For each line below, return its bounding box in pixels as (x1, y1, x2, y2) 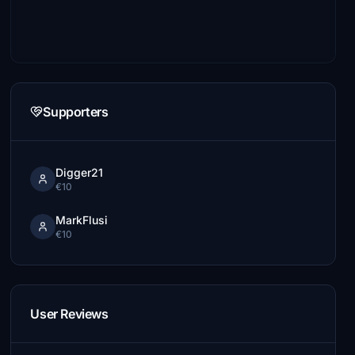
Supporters (43, 104, 109, 120)
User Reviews (30, 306, 109, 322)
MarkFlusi (55, 213, 109, 227)
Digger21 (55, 166, 104, 179)
